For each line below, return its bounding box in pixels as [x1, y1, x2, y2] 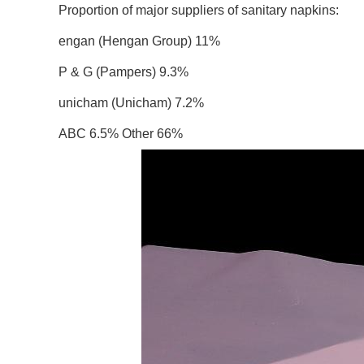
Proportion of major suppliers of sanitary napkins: [58, 3, 339, 17]
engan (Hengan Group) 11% [58, 34, 220, 48]
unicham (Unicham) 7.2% [58, 96, 204, 110]
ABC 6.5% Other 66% [58, 127, 183, 141]
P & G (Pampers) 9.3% [58, 65, 188, 79]
